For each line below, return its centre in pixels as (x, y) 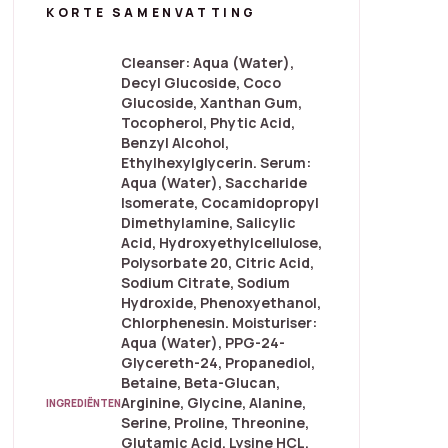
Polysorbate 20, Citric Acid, (218, 263)
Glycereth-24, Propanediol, (218, 363)
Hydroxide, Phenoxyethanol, (221, 303)
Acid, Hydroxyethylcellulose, (222, 243)
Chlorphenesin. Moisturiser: (219, 323)
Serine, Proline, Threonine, (215, 423)
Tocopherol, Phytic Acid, (208, 123)
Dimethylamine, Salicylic (209, 223)
